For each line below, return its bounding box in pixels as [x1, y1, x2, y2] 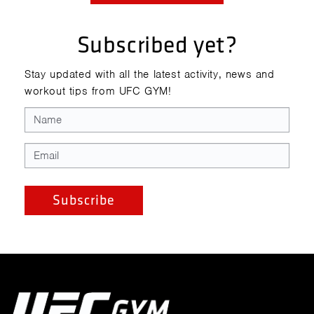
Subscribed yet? [76, 30, 238, 60]
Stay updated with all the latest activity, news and [25, 67, 275, 81]
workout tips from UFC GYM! [25, 83, 172, 98]
